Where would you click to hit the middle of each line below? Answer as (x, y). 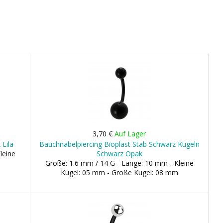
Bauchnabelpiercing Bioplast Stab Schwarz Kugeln (119, 144)
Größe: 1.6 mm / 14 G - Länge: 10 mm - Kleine (119, 163)
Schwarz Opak (119, 154)
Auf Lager (130, 134)
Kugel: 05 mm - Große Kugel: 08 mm (119, 172)
